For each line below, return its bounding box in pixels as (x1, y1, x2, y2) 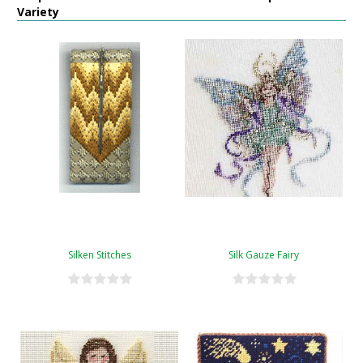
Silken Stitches (67, 247, 131, 262)
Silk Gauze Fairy (228, 247, 299, 262)
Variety (17, 3, 59, 19)
